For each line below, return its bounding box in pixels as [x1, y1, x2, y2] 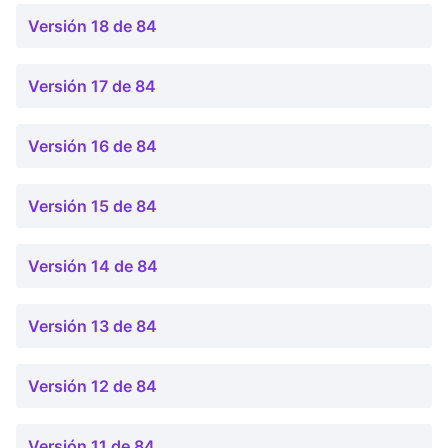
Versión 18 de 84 [28, 16, 157, 36]
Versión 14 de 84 [28, 256, 158, 276]
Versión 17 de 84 [28, 76, 156, 96]
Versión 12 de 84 [28, 376, 157, 396]
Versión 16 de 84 [28, 136, 157, 156]
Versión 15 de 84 [28, 196, 157, 216]
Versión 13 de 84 [28, 316, 157, 336]
